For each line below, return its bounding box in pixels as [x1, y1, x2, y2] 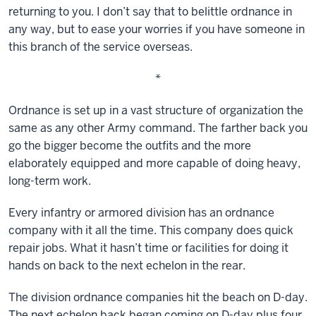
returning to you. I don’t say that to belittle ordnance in [8, 4, 292, 19]
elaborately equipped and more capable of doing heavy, [8, 156, 300, 171]
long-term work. [8, 174, 91, 188]
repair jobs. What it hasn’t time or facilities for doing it [8, 241, 288, 255]
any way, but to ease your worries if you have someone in [8, 22, 305, 37]
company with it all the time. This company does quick [8, 223, 293, 238]
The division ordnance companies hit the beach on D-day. [8, 290, 308, 305]
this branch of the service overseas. [8, 39, 193, 54]
